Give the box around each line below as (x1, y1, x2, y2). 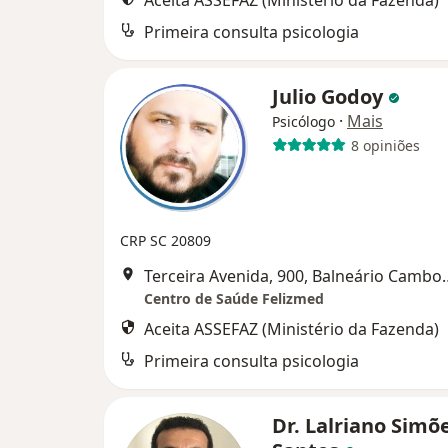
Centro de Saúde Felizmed (144, 289, 324, 308)
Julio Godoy (272, 83, 388, 110)
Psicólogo (272, 112, 335, 131)
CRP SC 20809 (120, 231, 211, 250)
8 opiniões (350, 135, 420, 155)
